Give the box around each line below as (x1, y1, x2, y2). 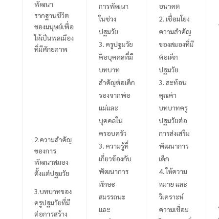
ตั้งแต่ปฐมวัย (34, 168, 69, 177)
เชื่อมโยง (165, 14, 190, 23)
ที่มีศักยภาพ (34, 44, 67, 53)
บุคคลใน (98, 115, 123, 125)
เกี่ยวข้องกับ (98, 153, 131, 163)
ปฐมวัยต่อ (158, 115, 187, 125)
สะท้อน (165, 77, 187, 87)
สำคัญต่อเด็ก (98, 77, 135, 87)
